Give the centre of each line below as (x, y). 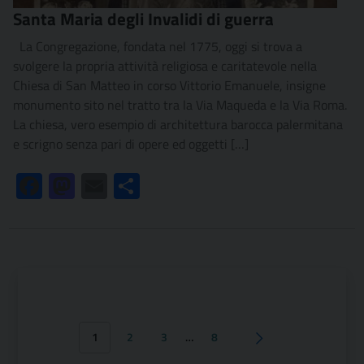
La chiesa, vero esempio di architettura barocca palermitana (178, 125)
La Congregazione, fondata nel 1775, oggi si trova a (158, 47)
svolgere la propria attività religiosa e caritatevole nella (165, 66)
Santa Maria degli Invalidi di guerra (143, 19)
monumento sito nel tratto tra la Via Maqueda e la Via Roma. (180, 105)
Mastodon (102, 186)
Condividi (165, 186)
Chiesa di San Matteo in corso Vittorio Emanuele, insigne (169, 86)
